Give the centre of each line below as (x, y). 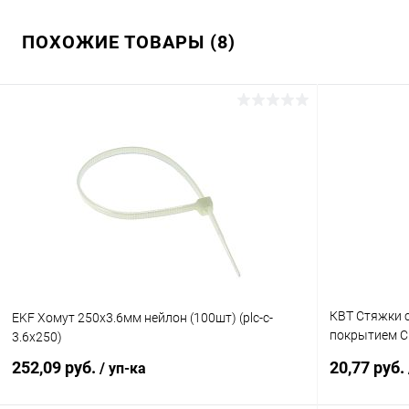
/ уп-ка (123, 368)
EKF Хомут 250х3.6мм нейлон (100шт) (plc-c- (142, 318)
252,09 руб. (56, 367)
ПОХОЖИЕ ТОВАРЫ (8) (129, 42)
